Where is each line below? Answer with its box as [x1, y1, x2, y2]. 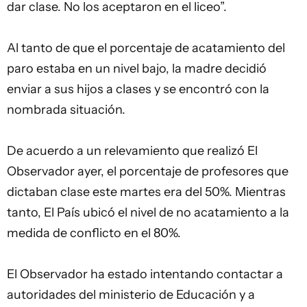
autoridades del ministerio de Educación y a [7, 287, 255, 303]
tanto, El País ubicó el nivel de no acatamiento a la [7, 205, 289, 221]
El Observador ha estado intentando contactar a [7, 267, 283, 282]
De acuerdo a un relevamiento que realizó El [7, 143, 258, 159]
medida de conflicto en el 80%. [7, 225, 181, 241]
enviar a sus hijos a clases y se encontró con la [7, 82, 269, 97]
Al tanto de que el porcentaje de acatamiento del [7, 40, 285, 56]
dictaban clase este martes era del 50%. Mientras [7, 184, 286, 200]
